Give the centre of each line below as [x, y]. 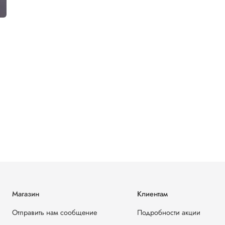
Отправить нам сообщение [54, 213]
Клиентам [152, 194]
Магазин [26, 194]
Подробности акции [169, 213]
